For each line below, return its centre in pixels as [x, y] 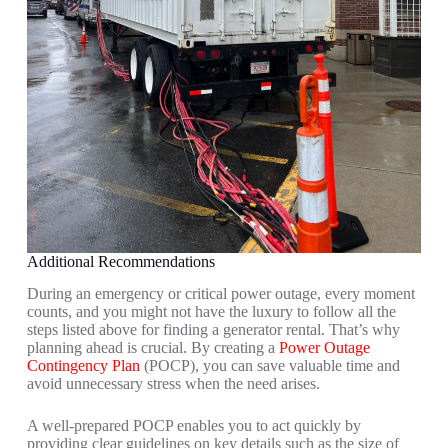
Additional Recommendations [120, 261]
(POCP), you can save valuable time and [269, 366]
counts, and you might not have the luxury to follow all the [211, 312]
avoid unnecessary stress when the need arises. [173, 384]
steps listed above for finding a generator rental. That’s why [213, 330]
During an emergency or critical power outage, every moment [220, 294]
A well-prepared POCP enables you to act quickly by [193, 426]
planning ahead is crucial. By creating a [152, 348]
